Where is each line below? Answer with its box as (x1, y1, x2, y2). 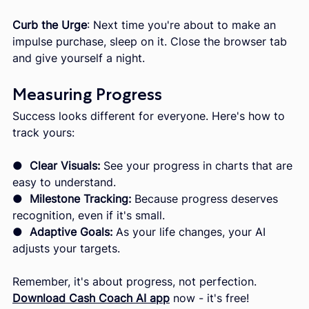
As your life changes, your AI (112, 224, 269, 239)
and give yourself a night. (12, 50, 145, 65)
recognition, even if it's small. (12, 208, 165, 222)
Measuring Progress (12, 83, 162, 105)
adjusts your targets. (12, 241, 120, 255)
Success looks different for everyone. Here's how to (12, 108, 288, 123)
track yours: (12, 125, 74, 139)
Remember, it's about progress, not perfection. (12, 274, 260, 288)
